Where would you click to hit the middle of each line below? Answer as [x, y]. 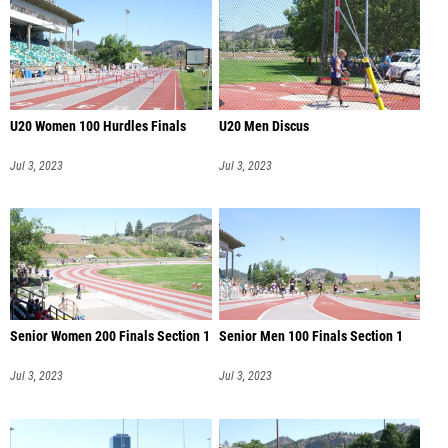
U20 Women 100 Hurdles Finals [98, 126]
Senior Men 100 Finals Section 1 [310, 337]
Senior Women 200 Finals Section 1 [110, 337]
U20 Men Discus [263, 126]
